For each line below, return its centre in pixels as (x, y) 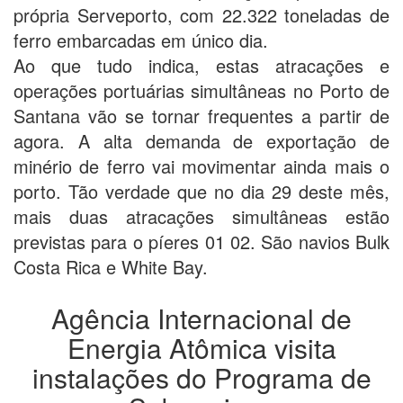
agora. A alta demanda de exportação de (201, 140)
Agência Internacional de (201, 318)
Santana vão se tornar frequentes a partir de (201, 115)
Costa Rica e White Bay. (111, 266)
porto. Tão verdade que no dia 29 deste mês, (201, 191)
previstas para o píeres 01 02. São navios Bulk (201, 241)
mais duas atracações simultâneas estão (201, 216)
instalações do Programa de (201, 377)
